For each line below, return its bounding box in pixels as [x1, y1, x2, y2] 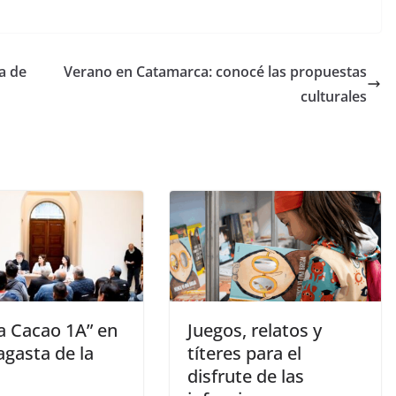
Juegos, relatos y [187, 318, 322, 343]
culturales [301, 86, 367, 106]
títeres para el [187, 341, 301, 366]
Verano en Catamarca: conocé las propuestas [64, 61, 367, 81]
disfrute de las [187, 364, 304, 389]
